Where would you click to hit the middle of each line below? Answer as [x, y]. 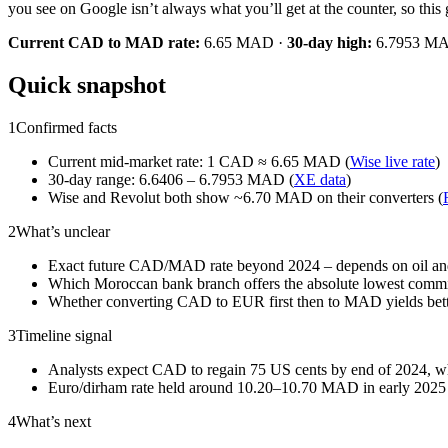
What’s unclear [63, 231]
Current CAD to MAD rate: [104, 42]
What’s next [53, 421]
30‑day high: [329, 42]
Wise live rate [392, 161]
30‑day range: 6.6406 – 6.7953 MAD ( [171, 179]
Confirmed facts [66, 127]
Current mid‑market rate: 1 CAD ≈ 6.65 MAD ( [199, 161]
